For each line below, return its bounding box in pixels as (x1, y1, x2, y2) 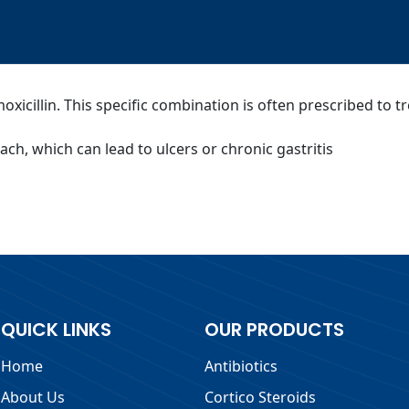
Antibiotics (204, 355, 278, 376)
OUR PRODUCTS (204, 316, 344, 342)
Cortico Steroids (204, 386, 316, 407)
